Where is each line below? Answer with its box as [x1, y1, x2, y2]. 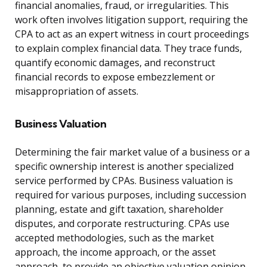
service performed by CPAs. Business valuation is [15, 174, 233, 188]
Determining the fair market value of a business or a [15, 145, 250, 159]
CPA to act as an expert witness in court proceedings [15, 27, 249, 41]
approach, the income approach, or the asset [15, 246, 216, 259]
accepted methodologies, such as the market [15, 231, 214, 245]
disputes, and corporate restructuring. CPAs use [15, 217, 229, 231]
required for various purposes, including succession [15, 188, 246, 202]
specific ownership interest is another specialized [15, 160, 234, 173]
